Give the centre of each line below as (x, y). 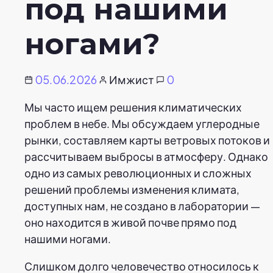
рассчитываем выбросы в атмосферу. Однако (146, 156)
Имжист (132, 79)
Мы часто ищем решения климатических (133, 107)
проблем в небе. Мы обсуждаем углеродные (142, 123)
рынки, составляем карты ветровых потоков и (147, 140)
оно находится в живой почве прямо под (130, 222)
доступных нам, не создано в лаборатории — (142, 205)
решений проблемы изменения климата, (132, 189)
